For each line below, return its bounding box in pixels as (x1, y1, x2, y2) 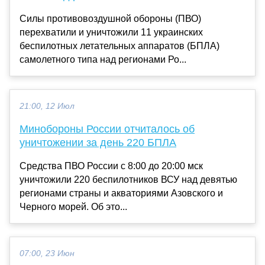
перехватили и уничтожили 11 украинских (20, 27, 203, 37)
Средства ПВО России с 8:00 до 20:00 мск (20, 160, 203, 171)
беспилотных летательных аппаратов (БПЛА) (20, 40, 219, 51)
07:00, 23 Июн (20, 248, 75, 258)
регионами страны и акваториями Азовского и (20, 188, 223, 198)
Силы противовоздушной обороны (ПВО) (20, 13, 201, 24)
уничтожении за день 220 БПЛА (20, 136, 176, 148)
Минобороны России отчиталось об (20, 122, 195, 135)
